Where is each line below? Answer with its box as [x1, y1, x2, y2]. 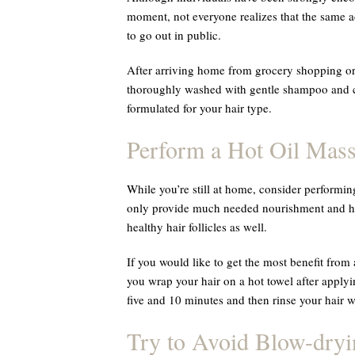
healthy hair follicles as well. [126, 219, 267, 235]
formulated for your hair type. [126, 100, 272, 116]
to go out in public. [126, 27, 221, 44]
